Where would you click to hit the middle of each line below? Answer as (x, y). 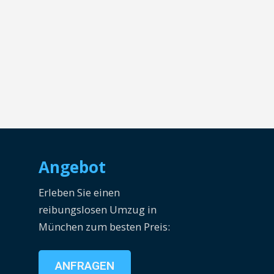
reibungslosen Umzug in (98, 210)
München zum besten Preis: (105, 227)
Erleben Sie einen (80, 193)
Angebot (72, 167)
